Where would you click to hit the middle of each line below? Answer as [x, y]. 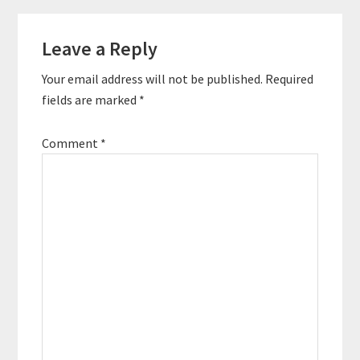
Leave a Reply [100, 49]
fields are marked [91, 100]
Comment [72, 143]
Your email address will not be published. [153, 79]
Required [290, 79]
